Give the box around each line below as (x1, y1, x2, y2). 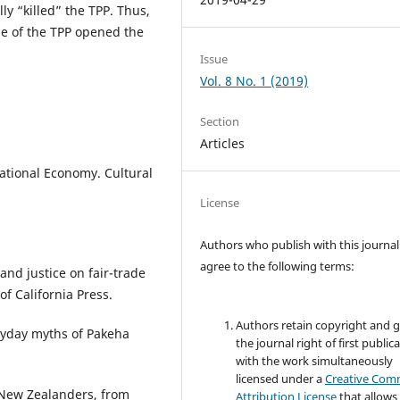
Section (200, 112, 240, 129)
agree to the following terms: (200, 258, 355, 274)
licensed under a (236, 371, 326, 387)
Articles (200, 134, 246, 152)
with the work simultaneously (236, 353, 394, 370)
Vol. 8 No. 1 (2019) (200, 71, 309, 89)
